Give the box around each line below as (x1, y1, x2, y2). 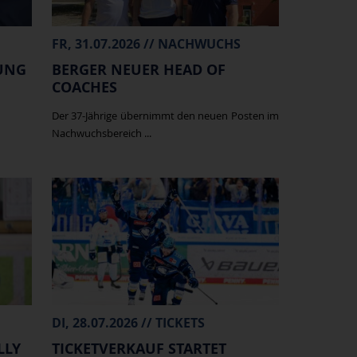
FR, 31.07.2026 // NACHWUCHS (51, 35, 241, 53)
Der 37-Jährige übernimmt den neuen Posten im (51, 109, 279, 124)
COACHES (51, 77, 117, 98)
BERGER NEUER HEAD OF (51, 60, 226, 80)
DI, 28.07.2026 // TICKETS (51, 313, 205, 331)
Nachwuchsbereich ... (51, 127, 151, 141)
